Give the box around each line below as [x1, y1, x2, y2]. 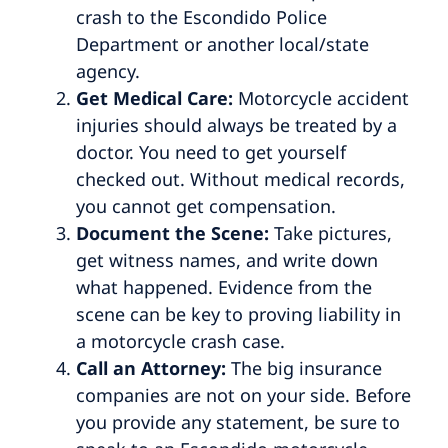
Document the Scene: [75, 220, 274, 245]
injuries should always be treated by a [75, 112, 397, 137]
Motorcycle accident [237, 85, 409, 110]
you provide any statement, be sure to [75, 409, 400, 434]
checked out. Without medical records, [75, 166, 405, 191]
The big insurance [230, 355, 382, 380]
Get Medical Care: [75, 85, 238, 110]
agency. [75, 58, 145, 83]
